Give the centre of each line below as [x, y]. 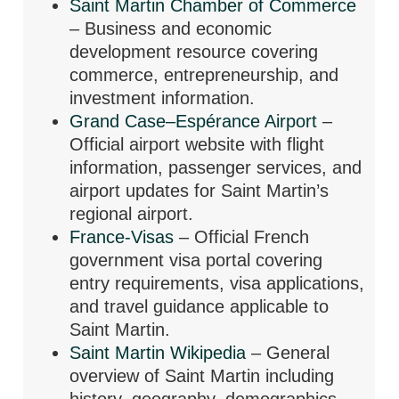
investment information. [163, 98]
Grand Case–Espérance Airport [196, 121]
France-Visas [125, 236]
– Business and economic [171, 28]
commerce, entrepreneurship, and [204, 74]
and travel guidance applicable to [199, 306]
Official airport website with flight [197, 144]
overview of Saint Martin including [202, 375]
